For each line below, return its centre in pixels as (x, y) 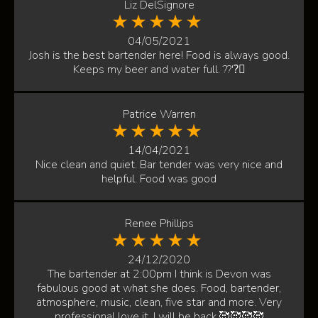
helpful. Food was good (159, 179)
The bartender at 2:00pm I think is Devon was (159, 274)
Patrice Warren (159, 114)
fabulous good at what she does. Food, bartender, (159, 288)
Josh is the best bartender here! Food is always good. (159, 55)
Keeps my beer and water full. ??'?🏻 (159, 70)
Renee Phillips (159, 224)
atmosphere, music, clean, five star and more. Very (159, 302)
